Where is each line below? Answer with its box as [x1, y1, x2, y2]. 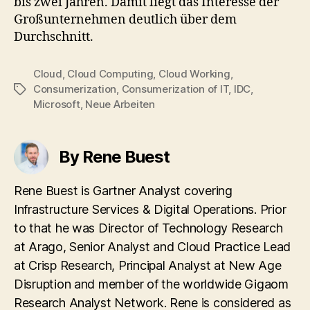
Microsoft [33, 97, 80, 111]
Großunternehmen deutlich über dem [14, 11, 237, 28]
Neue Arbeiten [85, 97, 155, 111]
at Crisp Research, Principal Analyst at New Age [14, 257, 282, 273]
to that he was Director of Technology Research [14, 220, 283, 235]
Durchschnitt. [14, 28, 93, 45]
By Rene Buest [59, 146, 170, 167]
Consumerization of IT [121, 82, 229, 95]
